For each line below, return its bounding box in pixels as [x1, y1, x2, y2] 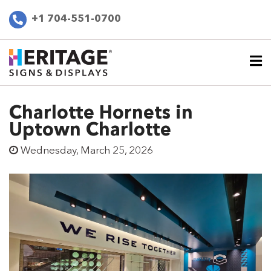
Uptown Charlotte [9, 121, 171, 140]
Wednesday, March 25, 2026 [21, 145, 153, 156]
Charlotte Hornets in [9, 104, 193, 123]
